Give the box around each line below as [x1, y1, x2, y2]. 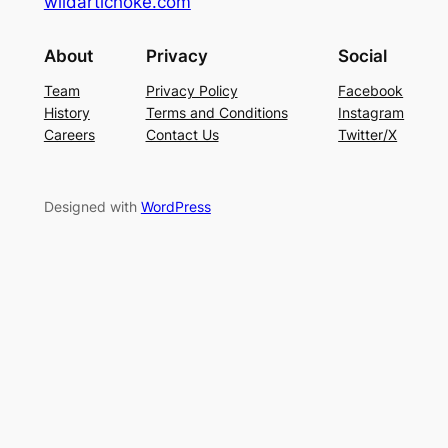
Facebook [338, 81, 404, 99]
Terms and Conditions [145, 103, 288, 121]
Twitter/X [338, 125, 398, 143]
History [43, 103, 90, 121]
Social [338, 45, 388, 66]
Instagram [338, 103, 405, 121]
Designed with [43, 197, 141, 215]
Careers [43, 125, 95, 143]
